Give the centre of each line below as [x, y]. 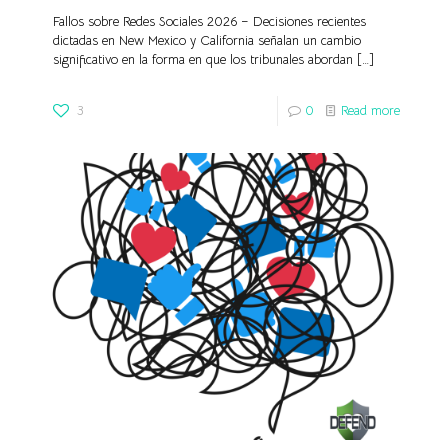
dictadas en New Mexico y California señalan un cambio [207, 41]
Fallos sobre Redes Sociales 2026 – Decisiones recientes [209, 22]
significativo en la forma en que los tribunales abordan [203, 60]
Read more [370, 111]
